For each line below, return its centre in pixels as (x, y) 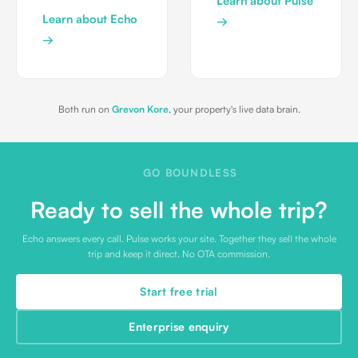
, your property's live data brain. (234, 109)
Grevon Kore (140, 109)
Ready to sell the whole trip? (179, 210)
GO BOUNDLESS (190, 173)
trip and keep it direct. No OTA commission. (179, 254)
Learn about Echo (90, 18)
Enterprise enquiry (179, 326)
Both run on (85, 109)
